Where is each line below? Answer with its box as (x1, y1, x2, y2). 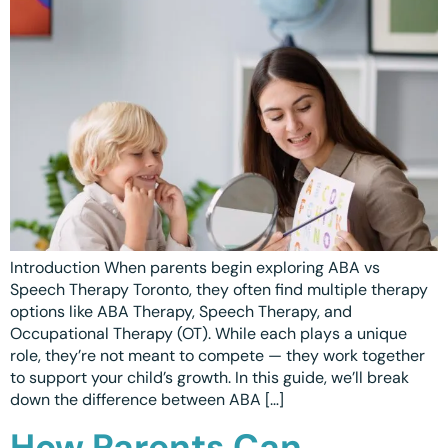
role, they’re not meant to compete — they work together (10, 345, 425, 367)
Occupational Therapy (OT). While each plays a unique (10, 323, 407, 345)
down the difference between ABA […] (10, 389, 284, 411)
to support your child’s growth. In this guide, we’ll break (10, 367, 409, 389)
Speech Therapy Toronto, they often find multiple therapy (10, 279, 428, 301)
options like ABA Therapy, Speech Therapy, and (10, 301, 352, 323)
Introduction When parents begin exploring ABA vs (10, 257, 380, 279)
